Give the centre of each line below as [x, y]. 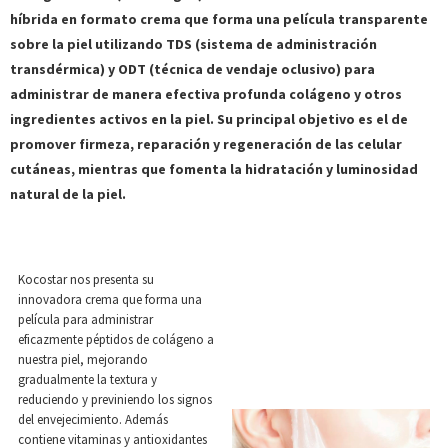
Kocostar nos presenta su [86, 279]
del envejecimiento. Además [93, 419]
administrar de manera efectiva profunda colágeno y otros [206, 94]
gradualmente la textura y [87, 379]
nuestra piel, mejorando [83, 359]
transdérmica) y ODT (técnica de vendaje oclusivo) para [192, 69]
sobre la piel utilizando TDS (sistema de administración [193, 44]
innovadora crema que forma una [110, 299]
